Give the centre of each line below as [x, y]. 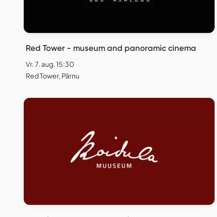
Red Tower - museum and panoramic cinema [111, 48]
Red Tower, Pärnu [53, 75]
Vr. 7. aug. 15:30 [50, 64]
